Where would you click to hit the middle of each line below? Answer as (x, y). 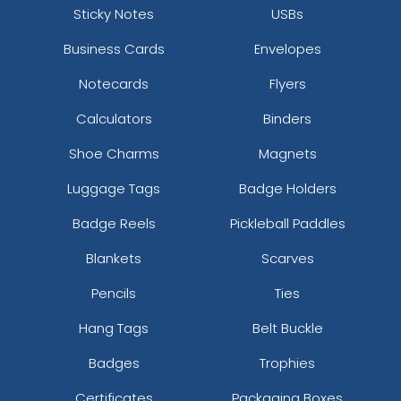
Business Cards (114, 48)
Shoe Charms (114, 153)
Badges (114, 363)
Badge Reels (114, 223)
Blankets (114, 258)
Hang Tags (114, 328)
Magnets (287, 153)
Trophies (287, 363)
